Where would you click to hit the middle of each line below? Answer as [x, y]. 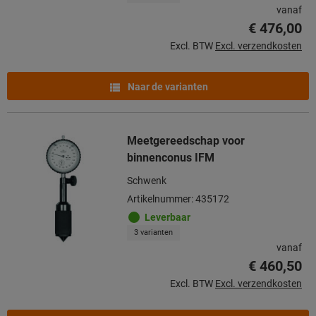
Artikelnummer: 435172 [178, 199]
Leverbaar [168, 217]
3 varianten [153, 232]
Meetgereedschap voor [186, 140]
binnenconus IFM [171, 157]
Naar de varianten [167, 86]
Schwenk [147, 180]
